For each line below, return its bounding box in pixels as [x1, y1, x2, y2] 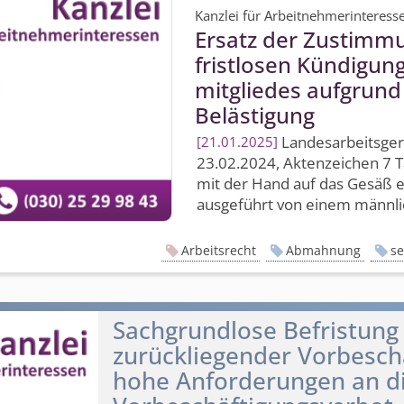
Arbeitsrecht [180, 241, 256, 259]
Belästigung [195, 99, 316, 130]
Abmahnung [285, 241, 361, 259]
